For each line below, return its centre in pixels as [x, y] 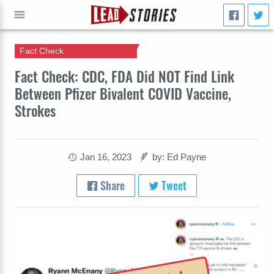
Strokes [35, 110]
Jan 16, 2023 [106, 157]
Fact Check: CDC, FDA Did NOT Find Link [124, 76]
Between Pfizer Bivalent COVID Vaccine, [123, 93]
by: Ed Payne [180, 157]
